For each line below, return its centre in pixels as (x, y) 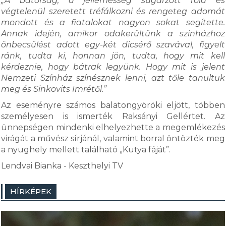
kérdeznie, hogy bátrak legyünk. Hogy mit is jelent (113, 67)
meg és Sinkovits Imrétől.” (54, 89)
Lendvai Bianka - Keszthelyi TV (62, 166)
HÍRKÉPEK (31, 191)
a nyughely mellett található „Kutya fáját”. (86, 150)
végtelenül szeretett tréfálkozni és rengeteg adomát (113, 11)
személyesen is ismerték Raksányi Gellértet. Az (113, 116)
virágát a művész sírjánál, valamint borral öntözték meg (113, 138)
